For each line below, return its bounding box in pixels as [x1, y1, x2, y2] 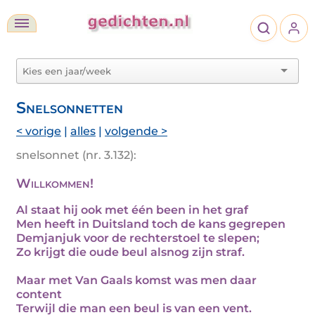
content [16, 288, 62, 301]
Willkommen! [16, 176, 94, 191]
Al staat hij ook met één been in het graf [16, 203, 248, 217]
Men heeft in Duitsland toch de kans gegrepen [16, 217, 285, 231]
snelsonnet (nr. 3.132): [16, 148, 136, 162]
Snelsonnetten [16, 98, 123, 117]
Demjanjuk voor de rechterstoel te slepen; [16, 231, 259, 245]
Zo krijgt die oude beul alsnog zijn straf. [16, 245, 245, 259]
